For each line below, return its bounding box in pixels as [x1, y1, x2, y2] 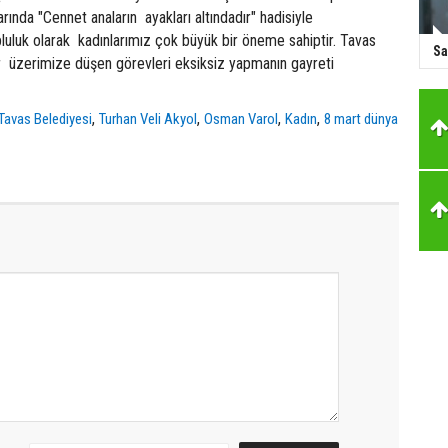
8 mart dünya [324, 109, 399, 128]
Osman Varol [204, 109, 279, 128]
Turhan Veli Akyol [99, 109, 198, 128]
